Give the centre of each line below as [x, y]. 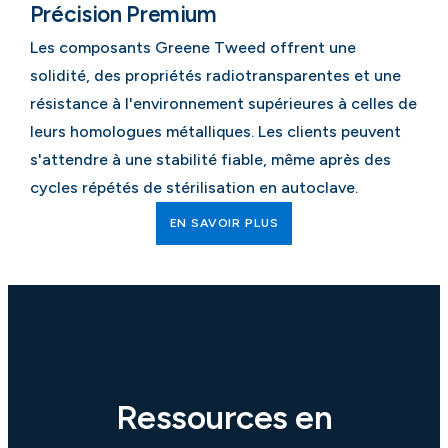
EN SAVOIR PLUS [224, 223]
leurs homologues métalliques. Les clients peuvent [215, 132]
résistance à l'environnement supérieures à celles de [223, 104]
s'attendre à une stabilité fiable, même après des [210, 160]
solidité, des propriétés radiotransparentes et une [215, 76]
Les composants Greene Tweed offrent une [192, 48]
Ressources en [224, 417]
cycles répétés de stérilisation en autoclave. [193, 188]
